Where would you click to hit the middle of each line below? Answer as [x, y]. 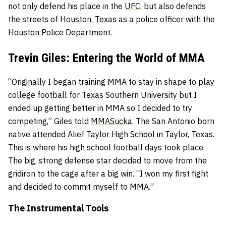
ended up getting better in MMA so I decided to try [100, 108]
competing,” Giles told [49, 121]
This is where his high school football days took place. [106, 148]
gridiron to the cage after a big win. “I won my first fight [108, 174]
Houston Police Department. [60, 33]
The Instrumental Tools [58, 208]
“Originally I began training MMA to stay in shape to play [111, 82]
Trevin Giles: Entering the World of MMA [106, 58]
